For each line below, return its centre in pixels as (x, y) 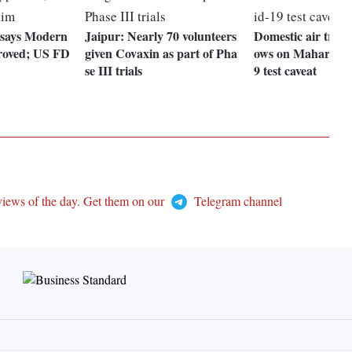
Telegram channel (236, 201)
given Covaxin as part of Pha (161, 53)
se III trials (114, 71)
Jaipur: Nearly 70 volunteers (161, 36)
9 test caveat (286, 71)
